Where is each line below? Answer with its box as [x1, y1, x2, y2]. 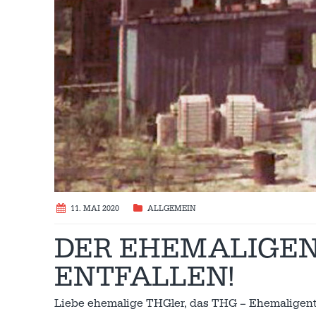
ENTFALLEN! [54, 259, 235, 295]
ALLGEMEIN [147, 203, 196, 214]
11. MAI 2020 [71, 203, 119, 214]
